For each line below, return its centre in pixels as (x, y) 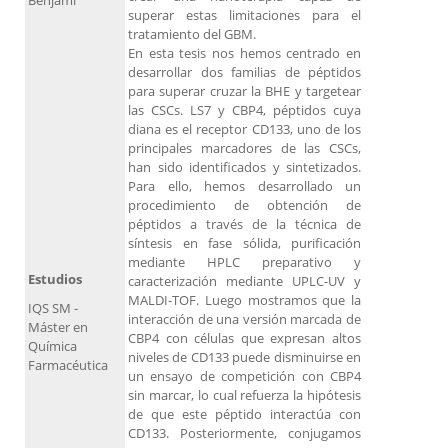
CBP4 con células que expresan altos (244, 338)
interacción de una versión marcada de (244, 319)
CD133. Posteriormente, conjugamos (244, 433)
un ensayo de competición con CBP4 (244, 376)
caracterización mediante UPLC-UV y (244, 281)
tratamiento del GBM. (192, 34)
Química (52, 346)
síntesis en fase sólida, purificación (244, 243)
